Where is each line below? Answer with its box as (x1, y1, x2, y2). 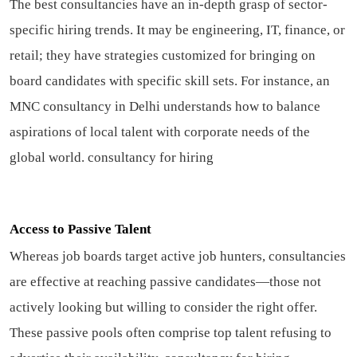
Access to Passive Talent (10, 222, 151, 237)
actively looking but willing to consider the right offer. (10, 300, 317, 316)
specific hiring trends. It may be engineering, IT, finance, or (10, 22, 345, 38)
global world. (10, 150, 88, 166)
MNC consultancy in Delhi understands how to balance (10, 99, 320, 115)
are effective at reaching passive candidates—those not (10, 274, 321, 290)
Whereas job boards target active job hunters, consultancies (10, 249, 346, 265)
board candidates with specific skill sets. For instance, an (10, 73, 330, 89)
